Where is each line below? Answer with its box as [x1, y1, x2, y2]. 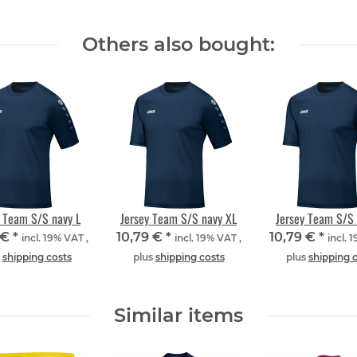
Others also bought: [82, 33, 275, 57]
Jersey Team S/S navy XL [120, 209, 237, 229]
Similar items [114, 304, 243, 328]
